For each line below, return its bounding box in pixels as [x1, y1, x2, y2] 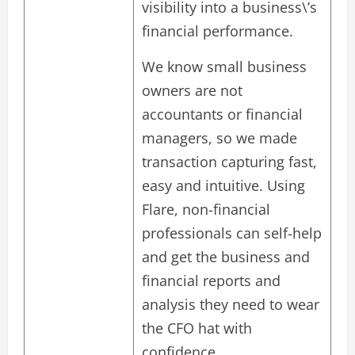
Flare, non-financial [142, 199, 270, 219]
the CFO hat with [142, 318, 252, 338]
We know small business [142, 56, 307, 76]
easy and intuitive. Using [142, 175, 305, 195]
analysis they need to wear [142, 294, 319, 314]
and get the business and [142, 246, 310, 266]
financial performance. [142, 21, 293, 40]
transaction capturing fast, [142, 151, 317, 171]
